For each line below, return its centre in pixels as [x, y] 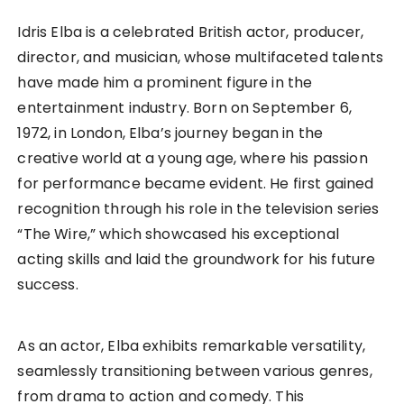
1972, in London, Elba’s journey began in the [170, 133]
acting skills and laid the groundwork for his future [197, 260]
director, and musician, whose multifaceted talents [200, 58]
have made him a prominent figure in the [165, 83]
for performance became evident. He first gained [196, 184]
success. [48, 285]
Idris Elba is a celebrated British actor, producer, [191, 32]
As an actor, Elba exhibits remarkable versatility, [191, 346]
